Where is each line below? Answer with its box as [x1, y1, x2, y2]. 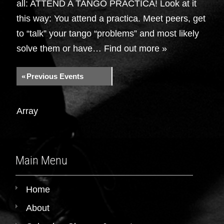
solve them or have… [16, 43, 102, 53]
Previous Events [26, 72, 84, 81]
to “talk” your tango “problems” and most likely [16, 28, 199, 38]
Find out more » [104, 43, 167, 53]
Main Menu [15, 153, 68, 168]
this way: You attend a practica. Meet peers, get [16, 13, 206, 23]
